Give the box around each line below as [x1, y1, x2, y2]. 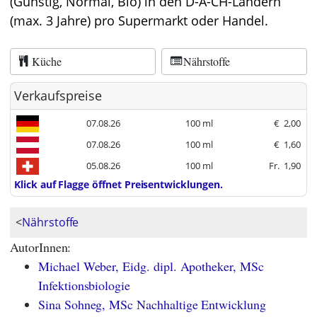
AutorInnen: [10, 238, 71, 255]
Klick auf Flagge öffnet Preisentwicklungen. [14, 178, 223, 191]
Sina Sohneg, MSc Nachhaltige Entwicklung [38, 296, 266, 313]
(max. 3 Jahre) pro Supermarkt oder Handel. [10, 12, 268, 29]
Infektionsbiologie [38, 277, 131, 294]
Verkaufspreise [14, 87, 103, 104]
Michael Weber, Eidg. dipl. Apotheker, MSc [38, 258, 264, 275]
